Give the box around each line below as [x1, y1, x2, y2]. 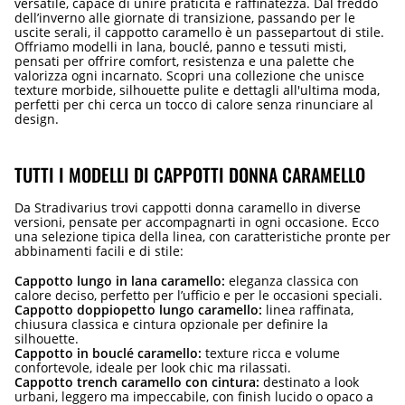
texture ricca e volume [202, 344, 340, 362]
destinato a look [259, 372, 359, 391]
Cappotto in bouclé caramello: [14, 344, 202, 362]
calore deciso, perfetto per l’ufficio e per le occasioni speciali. [14, 286, 382, 304]
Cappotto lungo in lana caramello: [14, 271, 225, 289]
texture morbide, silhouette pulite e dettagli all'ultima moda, [14, 80, 380, 99]
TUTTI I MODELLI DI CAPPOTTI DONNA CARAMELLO [14, 160, 365, 188]
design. [14, 109, 59, 127]
